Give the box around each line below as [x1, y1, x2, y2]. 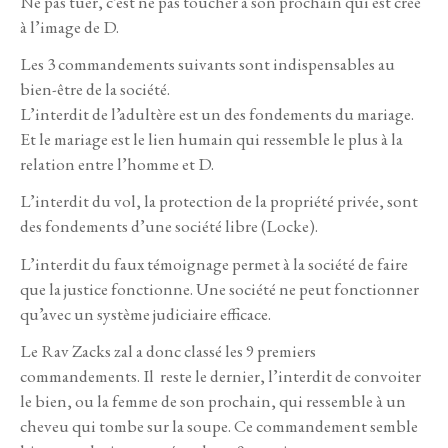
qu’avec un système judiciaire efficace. [20, 302, 271, 325]
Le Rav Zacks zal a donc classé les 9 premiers [20, 339, 316, 362]
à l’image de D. [20, 16, 119, 39]
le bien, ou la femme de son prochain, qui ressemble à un [20, 389, 406, 412]
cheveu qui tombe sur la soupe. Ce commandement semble [20, 414, 418, 437]
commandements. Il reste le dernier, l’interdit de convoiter [20, 364, 421, 387]
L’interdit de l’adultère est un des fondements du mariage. [20, 103, 414, 126]
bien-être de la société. [20, 78, 173, 101]
